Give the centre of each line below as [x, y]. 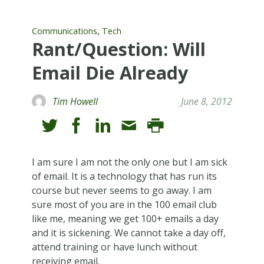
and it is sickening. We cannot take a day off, [128, 232]
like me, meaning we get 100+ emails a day [125, 218]
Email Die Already [110, 72]
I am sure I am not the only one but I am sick [129, 162]
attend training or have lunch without [114, 247]
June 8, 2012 [207, 101]
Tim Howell [75, 101]
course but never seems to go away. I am [121, 190]
